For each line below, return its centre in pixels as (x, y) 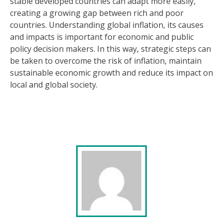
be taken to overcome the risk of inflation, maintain (106, 61)
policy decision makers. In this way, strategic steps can (111, 49)
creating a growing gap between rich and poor (97, 13)
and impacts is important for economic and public (102, 37)
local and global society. (54, 85)
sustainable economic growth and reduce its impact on (111, 73)
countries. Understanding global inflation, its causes (107, 25)
